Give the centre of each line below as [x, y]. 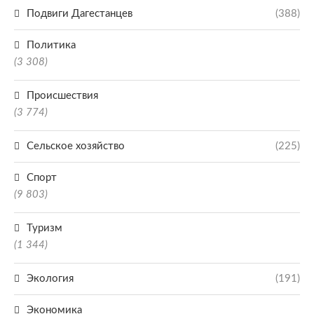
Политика [51, 45]
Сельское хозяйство [76, 146]
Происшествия [62, 96]
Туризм [45, 228]
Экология [50, 279]
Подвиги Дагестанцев [80, 14]
